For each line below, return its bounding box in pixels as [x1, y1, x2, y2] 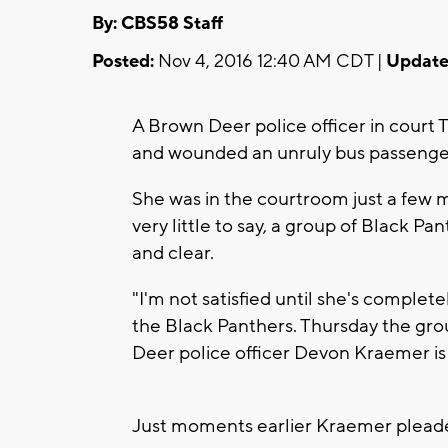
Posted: [92, 49, 154, 73]
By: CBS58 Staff [92, 11, 223, 35]
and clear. [132, 240, 218, 265]
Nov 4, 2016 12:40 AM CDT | [154, 49, 386, 73]
